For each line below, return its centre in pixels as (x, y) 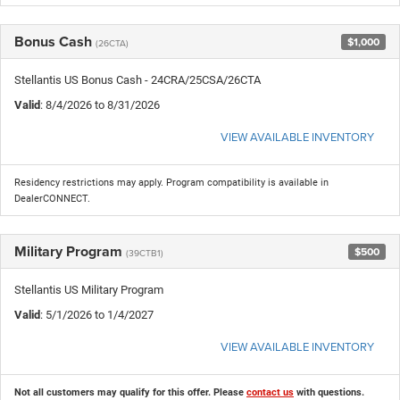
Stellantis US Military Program (89, 290)
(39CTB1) (145, 253)
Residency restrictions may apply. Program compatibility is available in (171, 183)
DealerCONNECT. (52, 199)
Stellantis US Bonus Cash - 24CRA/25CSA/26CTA (137, 80)
